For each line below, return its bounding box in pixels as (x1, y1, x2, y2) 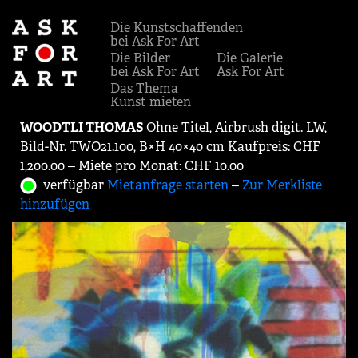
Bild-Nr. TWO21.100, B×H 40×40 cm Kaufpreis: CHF (20, 138, 320, 155)
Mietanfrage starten (107, 177, 229, 193)
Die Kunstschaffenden (110, 19, 243, 36)
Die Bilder (110, 50, 170, 66)
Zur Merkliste (242, 177, 322, 193)
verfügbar (37, 177, 107, 193)
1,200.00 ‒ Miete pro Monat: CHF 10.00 (20, 157, 244, 174)
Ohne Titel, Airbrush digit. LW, (143, 119, 327, 136)
